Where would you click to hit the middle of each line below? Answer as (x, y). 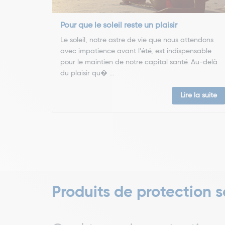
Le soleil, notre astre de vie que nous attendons (137, 40)
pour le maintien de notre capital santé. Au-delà (139, 62)
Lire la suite (199, 95)
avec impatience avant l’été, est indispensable (136, 51)
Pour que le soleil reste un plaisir (119, 25)
